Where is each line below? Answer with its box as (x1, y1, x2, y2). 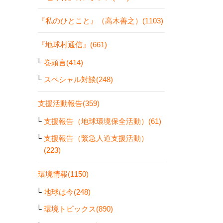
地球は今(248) (44, 187, 91, 196)
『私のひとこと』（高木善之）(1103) (38, 16, 163, 25)
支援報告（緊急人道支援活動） (44, 134, 148, 142)
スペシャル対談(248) (44, 75, 113, 84)
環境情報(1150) (38, 169, 89, 178)
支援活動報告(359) (38, 99, 100, 108)
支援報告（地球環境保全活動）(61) (44, 116, 161, 125)
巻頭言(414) (44, 58, 83, 67)
